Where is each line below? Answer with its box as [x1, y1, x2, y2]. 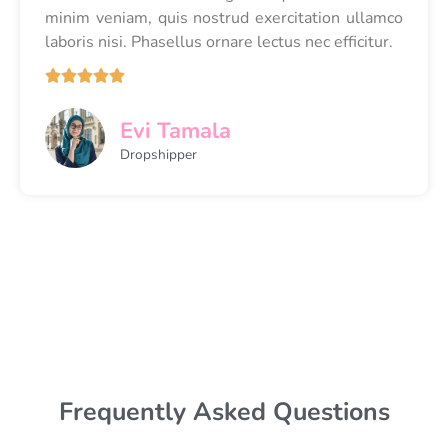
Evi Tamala [120, 116, 231, 147]
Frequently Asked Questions [58, 395, 390, 430]
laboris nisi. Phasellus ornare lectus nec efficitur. [45, 30, 393, 53]
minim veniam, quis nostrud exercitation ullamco [45, 6, 403, 29]
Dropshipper [120, 145, 197, 165]
